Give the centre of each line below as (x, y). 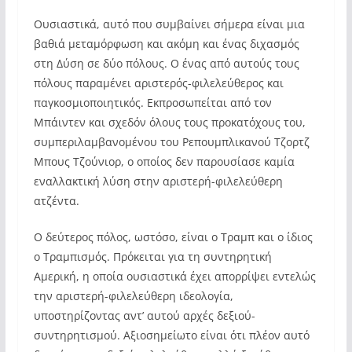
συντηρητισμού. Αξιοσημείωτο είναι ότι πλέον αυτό (171, 335)
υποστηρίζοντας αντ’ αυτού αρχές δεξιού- (144, 315)
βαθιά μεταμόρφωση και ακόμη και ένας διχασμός (166, 44)
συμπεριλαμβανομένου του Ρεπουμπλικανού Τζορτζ (171, 142)
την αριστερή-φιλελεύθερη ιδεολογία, (133, 296)
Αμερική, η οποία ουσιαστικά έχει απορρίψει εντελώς (174, 276)
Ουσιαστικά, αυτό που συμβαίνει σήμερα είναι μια (169, 24)
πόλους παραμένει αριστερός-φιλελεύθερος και (158, 83)
